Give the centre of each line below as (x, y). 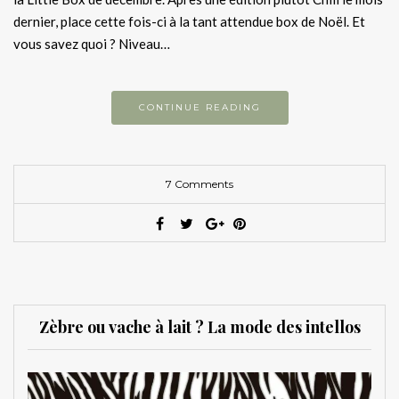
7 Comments (199, 183)
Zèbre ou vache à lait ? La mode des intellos (199, 326)
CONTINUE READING (199, 107)
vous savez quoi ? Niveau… (92, 43)
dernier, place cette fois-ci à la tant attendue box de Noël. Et (189, 21)
